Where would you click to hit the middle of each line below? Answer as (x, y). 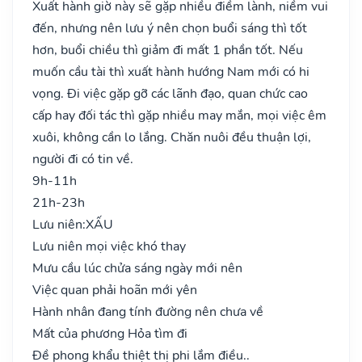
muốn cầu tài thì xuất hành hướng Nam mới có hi (171, 72)
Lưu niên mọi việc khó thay (109, 246)
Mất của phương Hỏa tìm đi (110, 333)
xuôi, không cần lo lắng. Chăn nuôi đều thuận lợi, (172, 137)
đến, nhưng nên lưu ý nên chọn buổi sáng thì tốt (170, 28)
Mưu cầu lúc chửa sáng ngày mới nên (137, 268)
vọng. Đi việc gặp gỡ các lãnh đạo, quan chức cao (170, 93)
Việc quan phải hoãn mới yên (115, 290)
